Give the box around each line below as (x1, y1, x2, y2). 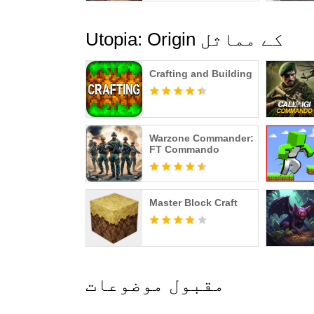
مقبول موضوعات (86, 274, 225, 295)
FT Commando (149, 144, 219, 155)
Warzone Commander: (149, 132, 254, 144)
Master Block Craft (149, 197, 238, 208)
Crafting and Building (149, 68, 252, 79)
